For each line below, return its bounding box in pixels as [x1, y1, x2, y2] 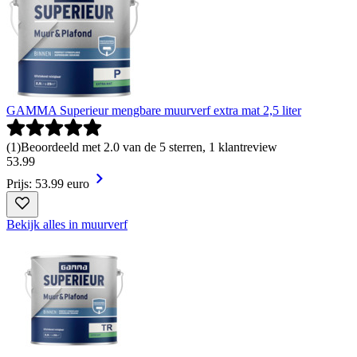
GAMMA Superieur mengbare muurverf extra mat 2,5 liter [6, 103, 301, 117]
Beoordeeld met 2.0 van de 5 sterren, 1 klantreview [21, 139, 277, 154]
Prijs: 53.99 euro [6, 176, 89, 190]
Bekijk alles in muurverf [6, 217, 127, 231]
